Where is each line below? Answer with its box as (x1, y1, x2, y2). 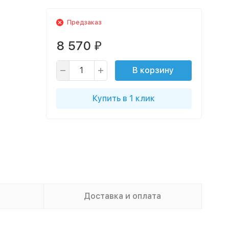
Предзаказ (66, 18, 102, 26)
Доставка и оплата (84, 191, 161, 201)
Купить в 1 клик (93, 94, 155, 103)
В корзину (132, 65, 174, 75)
